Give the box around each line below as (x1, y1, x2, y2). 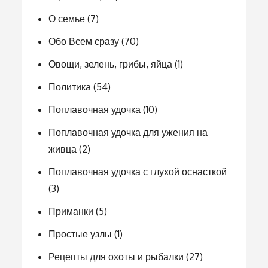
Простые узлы (48, 228, 112, 240)
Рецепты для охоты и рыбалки (48, 251, 184, 263)
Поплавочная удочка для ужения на (48, 126, 208, 138)
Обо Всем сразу (48, 35, 120, 47)
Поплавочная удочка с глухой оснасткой (48, 166, 227, 178)
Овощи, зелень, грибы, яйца (48, 58, 173, 70)
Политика (48, 81, 92, 93)
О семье (48, 13, 86, 25)
